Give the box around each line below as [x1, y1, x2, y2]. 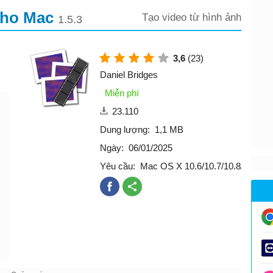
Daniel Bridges [100, 69, 158, 80]
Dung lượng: [100, 124, 150, 135]
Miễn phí [105, 87, 139, 98]
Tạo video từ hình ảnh [142, 11, 241, 23]
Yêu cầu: [100, 160, 135, 171]
